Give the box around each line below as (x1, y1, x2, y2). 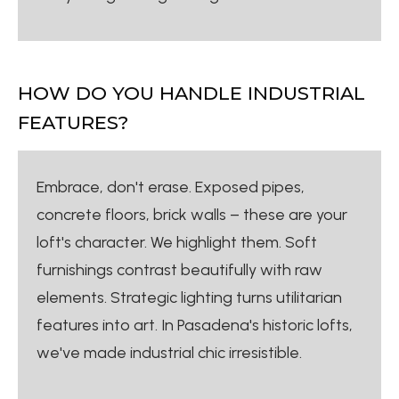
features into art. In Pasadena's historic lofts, (37, 314, 353, 335)
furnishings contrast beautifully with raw (37, 259, 322, 280)
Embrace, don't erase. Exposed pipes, (37, 176, 305, 197)
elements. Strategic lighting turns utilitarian (37, 287, 342, 307)
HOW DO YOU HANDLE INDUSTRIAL (18, 81, 365, 104)
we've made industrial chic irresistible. (37, 342, 302, 362)
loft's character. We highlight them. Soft (37, 232, 317, 252)
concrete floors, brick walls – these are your (37, 204, 347, 224)
